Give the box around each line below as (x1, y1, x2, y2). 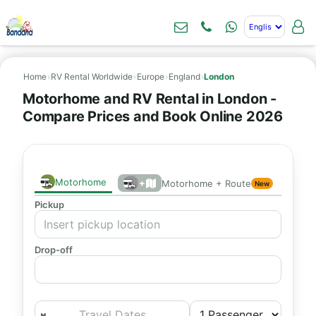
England (169, 71, 200, 82)
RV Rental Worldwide (51, 71, 133, 82)
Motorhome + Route (162, 177, 251, 189)
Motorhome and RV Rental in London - (23, 90, 276, 107)
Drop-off (35, 244, 73, 255)
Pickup (35, 199, 64, 210)
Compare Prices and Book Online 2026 (23, 108, 283, 125)
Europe (137, 71, 164, 82)
